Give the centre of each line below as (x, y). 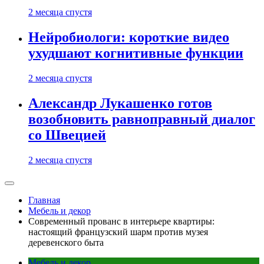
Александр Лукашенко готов (120, 103)
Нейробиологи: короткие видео (129, 37)
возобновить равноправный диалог (142, 119)
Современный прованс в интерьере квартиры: (121, 221)
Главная (44, 200)
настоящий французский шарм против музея (118, 232)
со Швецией (67, 135)
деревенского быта (66, 242)
